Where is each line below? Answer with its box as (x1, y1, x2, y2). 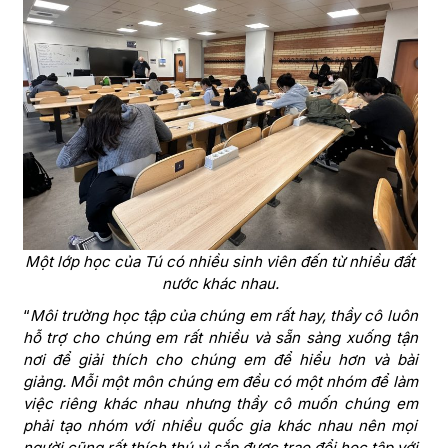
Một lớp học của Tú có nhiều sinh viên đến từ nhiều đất (25, 251, 415, 271)
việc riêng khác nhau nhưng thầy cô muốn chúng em (22, 393, 418, 413)
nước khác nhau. (161, 273, 279, 293)
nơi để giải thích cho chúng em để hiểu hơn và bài (22, 349, 418, 369)
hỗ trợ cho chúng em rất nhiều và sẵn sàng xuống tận (22, 327, 418, 347)
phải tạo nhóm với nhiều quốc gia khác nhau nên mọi (22, 415, 418, 435)
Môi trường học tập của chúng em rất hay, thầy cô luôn (29, 305, 418, 325)
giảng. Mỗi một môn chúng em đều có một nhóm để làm (22, 371, 418, 391)
